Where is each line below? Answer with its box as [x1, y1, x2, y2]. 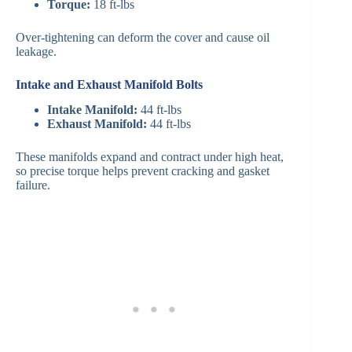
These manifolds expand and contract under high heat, [16, 150, 284, 164]
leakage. [16, 44, 57, 58]
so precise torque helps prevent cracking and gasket [16, 164, 269, 178]
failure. [16, 178, 50, 192]
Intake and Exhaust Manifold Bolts [16, 77, 203, 91]
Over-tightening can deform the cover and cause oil [16, 30, 269, 44]
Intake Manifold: [47, 103, 137, 117]
